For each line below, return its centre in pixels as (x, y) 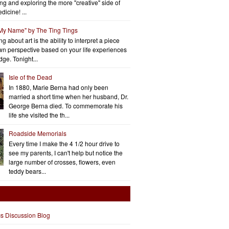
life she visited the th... (39, 115)
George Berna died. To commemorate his (65, 106)
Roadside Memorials (37, 133)
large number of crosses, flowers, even (62, 162)
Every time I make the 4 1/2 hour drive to (64, 144)
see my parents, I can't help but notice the (65, 153)
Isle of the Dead (30, 77)
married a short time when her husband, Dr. (68, 97)
